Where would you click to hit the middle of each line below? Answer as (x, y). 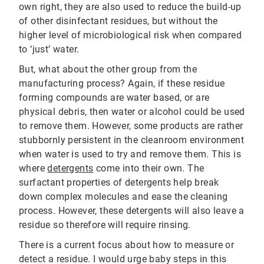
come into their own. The (149, 169)
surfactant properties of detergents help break (119, 183)
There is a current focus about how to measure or (127, 245)
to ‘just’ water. (49, 49)
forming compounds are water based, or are (114, 98)
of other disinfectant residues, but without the (118, 21)
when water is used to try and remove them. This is (130, 154)
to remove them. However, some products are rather (131, 126)
